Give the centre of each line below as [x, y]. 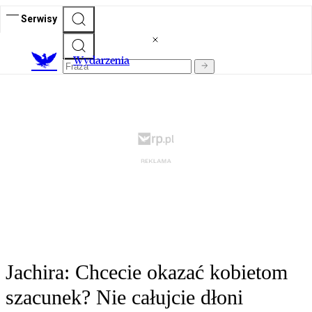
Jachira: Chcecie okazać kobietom [147, 272]
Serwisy [39, 18]
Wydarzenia [101, 61]
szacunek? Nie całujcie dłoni [124, 297]
